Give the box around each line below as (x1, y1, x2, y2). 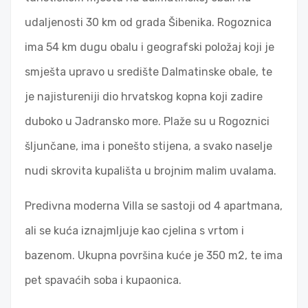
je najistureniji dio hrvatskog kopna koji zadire (25, 90, 263, 104)
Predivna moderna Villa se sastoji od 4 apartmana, (25, 199, 283, 213)
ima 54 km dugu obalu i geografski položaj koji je (25, 41, 274, 54)
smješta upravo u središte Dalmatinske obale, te (25, 65, 272, 79)
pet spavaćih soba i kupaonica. (25, 274, 181, 287)
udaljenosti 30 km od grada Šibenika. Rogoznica (25, 16, 272, 30)
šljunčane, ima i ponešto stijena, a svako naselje (25, 140, 272, 153)
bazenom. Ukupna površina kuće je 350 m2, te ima (25, 249, 283, 263)
